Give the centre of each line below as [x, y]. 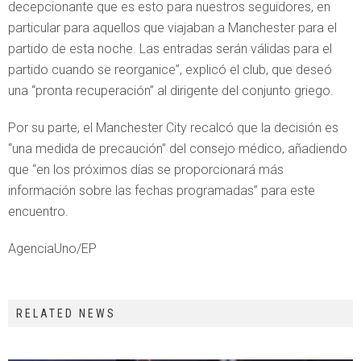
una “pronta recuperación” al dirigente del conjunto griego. [171, 91]
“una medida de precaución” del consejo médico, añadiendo [178, 149]
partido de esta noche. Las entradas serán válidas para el [170, 49]
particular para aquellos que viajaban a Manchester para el [172, 28]
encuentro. [38, 212]
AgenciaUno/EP [52, 249]
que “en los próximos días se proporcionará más [146, 170]
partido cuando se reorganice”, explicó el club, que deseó [170, 70]
